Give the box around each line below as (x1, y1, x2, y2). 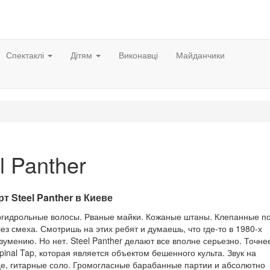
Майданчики (176, 49, 225, 61)
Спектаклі (6, 49, 46, 61)
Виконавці (119, 49, 158, 61)
